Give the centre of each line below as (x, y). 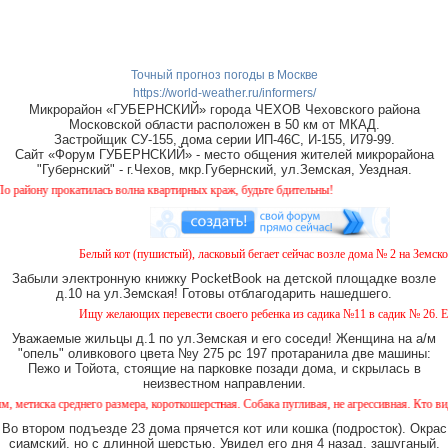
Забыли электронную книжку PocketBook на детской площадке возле (224, 279)
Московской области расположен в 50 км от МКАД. (224, 125)
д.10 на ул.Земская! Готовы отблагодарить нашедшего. (224, 294)
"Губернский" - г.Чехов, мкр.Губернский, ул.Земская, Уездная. (224, 170)
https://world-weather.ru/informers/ (224, 93)
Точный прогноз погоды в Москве (224, 75)
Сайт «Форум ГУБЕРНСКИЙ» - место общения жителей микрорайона (224, 155)
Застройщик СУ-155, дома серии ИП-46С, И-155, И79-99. (224, 140)
